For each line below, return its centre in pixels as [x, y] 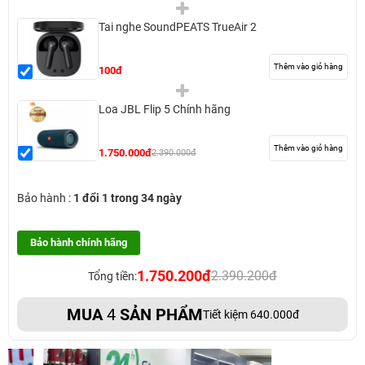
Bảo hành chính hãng [79, 243]
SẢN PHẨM [159, 315]
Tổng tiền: [112, 277]
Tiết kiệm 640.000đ [251, 315]
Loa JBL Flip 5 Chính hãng [165, 109]
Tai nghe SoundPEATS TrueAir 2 [178, 27]
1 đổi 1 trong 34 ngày [128, 198]
